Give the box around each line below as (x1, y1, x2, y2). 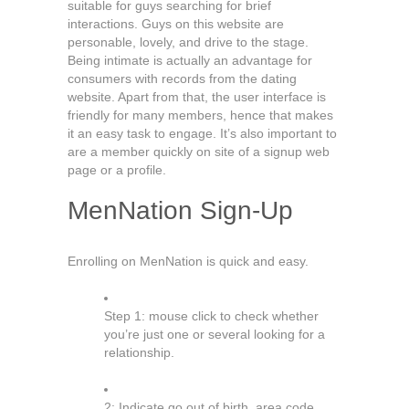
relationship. (104, 345, 174, 360)
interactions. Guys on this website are (68, 16, 284, 31)
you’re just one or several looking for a (104, 327, 325, 341)
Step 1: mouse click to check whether (104, 309, 319, 323)
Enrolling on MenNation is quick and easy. (68, 254, 309, 268)
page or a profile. (68, 163, 166, 177)
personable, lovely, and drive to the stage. (68, 35, 309, 49)
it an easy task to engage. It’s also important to (68, 126, 337, 141)
